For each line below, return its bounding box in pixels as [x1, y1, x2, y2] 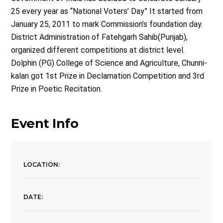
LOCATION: [23, 160, 60, 168]
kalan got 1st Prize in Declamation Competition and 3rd [11, 71, 205, 81]
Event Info [11, 115, 79, 131]
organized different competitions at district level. [11, 45, 185, 55]
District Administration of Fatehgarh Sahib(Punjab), [11, 32, 188, 42]
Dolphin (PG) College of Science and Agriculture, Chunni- [11, 58, 208, 68]
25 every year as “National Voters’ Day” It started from [11, 6, 203, 16]
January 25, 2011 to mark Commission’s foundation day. [11, 19, 203, 29]
